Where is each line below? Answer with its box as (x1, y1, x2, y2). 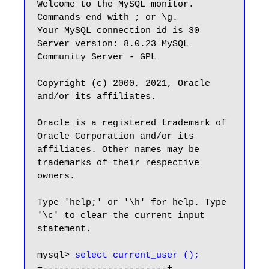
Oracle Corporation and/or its (37, 131, 194, 142)
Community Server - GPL (37, 52, 156, 62)
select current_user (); (75, 250, 199, 261)
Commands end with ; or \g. (37, 13, 178, 23)
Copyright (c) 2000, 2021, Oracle (37, 79, 210, 89)
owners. (37, 171, 75, 181)
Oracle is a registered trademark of (37, 118, 226, 128)
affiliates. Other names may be (37, 145, 199, 155)
